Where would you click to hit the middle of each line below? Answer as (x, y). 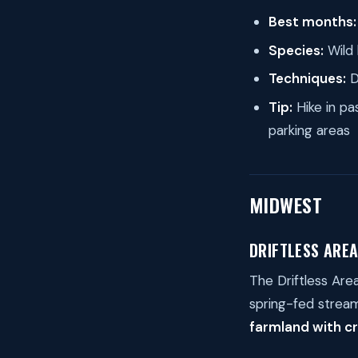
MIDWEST (286, 204)
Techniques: (307, 79)
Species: (296, 50)
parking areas (309, 130)
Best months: (312, 22)
